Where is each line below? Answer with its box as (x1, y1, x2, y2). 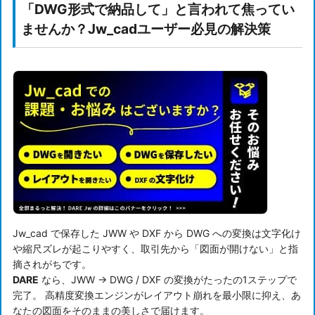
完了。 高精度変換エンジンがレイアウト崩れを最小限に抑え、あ (13, 288, 301, 301)
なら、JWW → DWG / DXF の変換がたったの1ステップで (39, 273, 297, 285)
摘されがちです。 (13, 257, 91, 270)
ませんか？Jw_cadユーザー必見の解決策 (21, 20, 271, 37)
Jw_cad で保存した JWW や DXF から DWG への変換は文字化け (13, 226, 301, 239)
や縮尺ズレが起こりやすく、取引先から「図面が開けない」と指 (13, 242, 298, 255)
